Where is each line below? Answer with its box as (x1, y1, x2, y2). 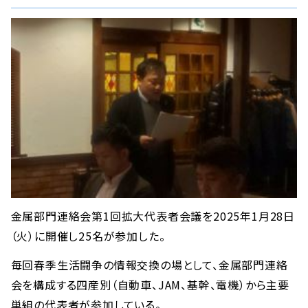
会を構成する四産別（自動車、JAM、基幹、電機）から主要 (10, 276, 290, 294)
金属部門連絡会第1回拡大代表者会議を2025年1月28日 (10, 208, 296, 225)
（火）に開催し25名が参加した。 (10, 228, 166, 245)
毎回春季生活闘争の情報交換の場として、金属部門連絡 (10, 256, 288, 274)
